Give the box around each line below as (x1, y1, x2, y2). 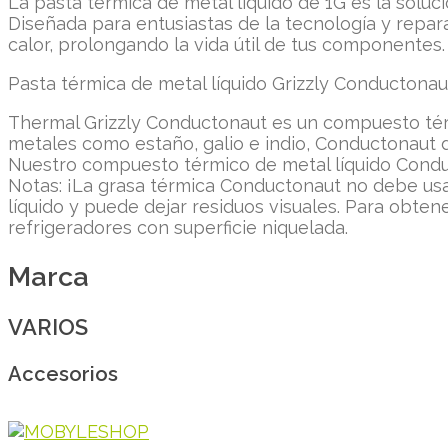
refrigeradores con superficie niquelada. (8, 217, 348, 239)
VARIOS (8, 314, 88, 341)
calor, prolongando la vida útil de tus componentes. (8, 34, 445, 56)
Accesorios (8, 362, 118, 387)
